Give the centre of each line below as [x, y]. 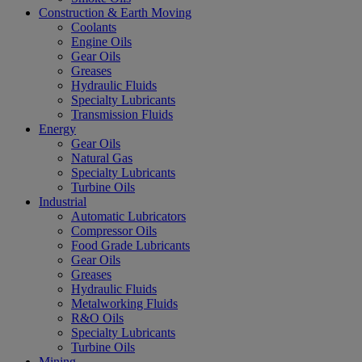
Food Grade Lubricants [130, 245]
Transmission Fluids [122, 114]
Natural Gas [102, 158]
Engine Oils [101, 41]
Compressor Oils [114, 230]
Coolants [94, 27]
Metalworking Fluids [124, 303]
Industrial [63, 201]
